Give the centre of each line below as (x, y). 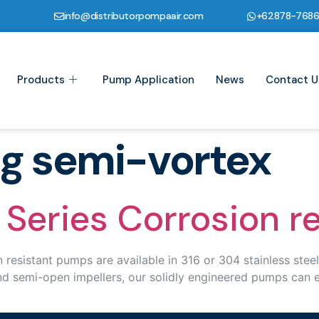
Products (41, 80)
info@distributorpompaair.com (134, 16)
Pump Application (148, 80)
